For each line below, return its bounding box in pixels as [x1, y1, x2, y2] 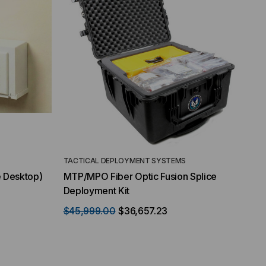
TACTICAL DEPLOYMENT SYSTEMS [63, 156, 186, 166]
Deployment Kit [63, 185, 130, 197]
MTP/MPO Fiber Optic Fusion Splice [63, 170, 217, 183]
